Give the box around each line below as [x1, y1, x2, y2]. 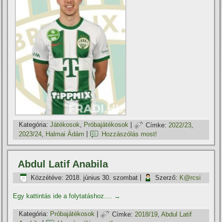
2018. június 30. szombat [65, 173, 138, 181]
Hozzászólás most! [102, 130, 158, 138]
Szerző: [155, 173, 178, 181]
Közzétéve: [31, 173, 64, 181]
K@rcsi [179, 173, 201, 181]
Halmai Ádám [46, 130, 85, 138]
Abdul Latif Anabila [18, 159, 109, 170]
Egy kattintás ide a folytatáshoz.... [13, 192, 114, 200]
